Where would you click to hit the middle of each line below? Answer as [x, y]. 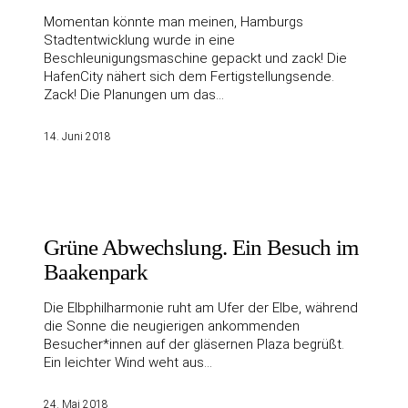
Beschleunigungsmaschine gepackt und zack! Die [195, 59]
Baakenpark [96, 272]
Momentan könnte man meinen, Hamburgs [173, 22]
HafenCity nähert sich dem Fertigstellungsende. [189, 77]
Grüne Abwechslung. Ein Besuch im [201, 248]
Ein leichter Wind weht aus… [128, 363]
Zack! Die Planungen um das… [134, 95]
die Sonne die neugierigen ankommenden [172, 326]
